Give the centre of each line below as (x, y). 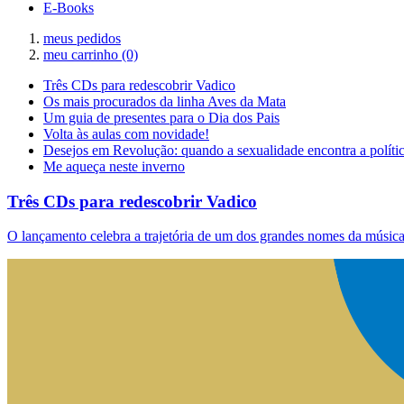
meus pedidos (82, 38)
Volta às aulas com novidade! (126, 133)
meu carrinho (83, 54)
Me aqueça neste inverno (114, 166)
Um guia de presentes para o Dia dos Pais (161, 117)
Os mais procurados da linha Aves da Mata (165, 101)
